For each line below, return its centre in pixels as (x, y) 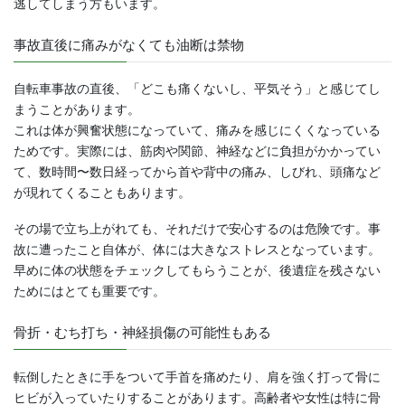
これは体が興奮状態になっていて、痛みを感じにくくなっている (197, 131)
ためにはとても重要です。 (89, 291)
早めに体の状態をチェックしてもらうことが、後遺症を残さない (197, 270)
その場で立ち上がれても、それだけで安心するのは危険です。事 (197, 228)
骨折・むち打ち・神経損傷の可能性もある (142, 333)
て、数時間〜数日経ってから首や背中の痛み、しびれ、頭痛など (197, 172)
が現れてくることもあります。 (102, 193)
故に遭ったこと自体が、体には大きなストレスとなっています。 (197, 249)
